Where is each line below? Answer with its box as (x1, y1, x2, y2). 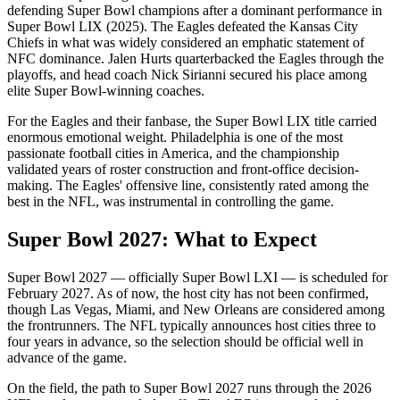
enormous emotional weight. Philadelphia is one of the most (7, 129, 343, 146)
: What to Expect (162, 228, 317, 252)
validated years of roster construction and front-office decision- (7, 162, 359, 178)
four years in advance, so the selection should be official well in (7, 334, 363, 350)
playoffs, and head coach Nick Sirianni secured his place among (7, 67, 367, 83)
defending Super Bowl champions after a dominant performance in (7, 3, 382, 19)
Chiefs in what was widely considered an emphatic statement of (7, 35, 364, 51)
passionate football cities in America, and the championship (7, 146, 339, 162)
